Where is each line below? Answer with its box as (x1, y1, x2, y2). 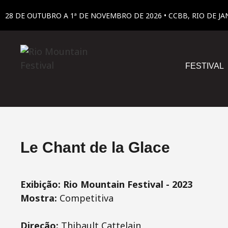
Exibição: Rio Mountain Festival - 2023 (20, 178, 192, 190)
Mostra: (20, 192, 60, 204)
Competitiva (60, 192, 113, 204)
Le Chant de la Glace (20, 139, 170, 156)
